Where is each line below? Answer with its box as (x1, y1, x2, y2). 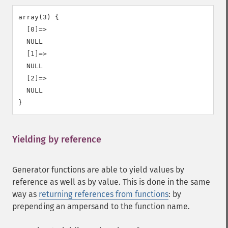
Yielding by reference (12, 134, 101, 145)
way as (12, 189, 39, 199)
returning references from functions (39, 189, 168, 199)
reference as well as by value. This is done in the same (12, 177, 210, 187)
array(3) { (18, 13, 59, 21)
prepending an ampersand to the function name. (12, 202, 190, 211)
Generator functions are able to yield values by (12, 165, 184, 175)
